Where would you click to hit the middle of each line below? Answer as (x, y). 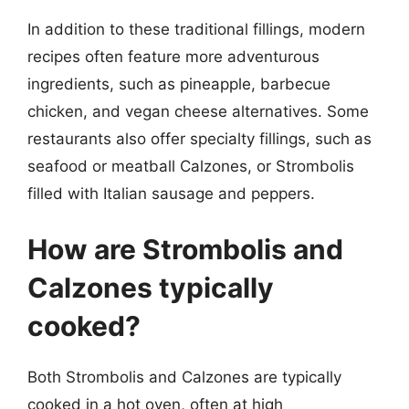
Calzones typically (151, 288)
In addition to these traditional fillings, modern (196, 29)
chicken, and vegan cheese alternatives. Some (198, 111)
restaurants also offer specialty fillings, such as (199, 138)
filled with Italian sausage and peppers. (171, 193)
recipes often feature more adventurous (173, 56)
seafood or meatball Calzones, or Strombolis (191, 166)
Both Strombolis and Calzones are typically (184, 377)
